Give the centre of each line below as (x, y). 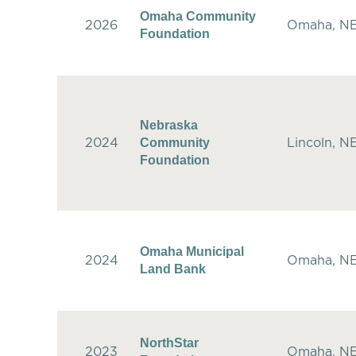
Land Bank (173, 269)
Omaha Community (198, 16)
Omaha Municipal (192, 251)
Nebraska (169, 125)
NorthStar (169, 342)
